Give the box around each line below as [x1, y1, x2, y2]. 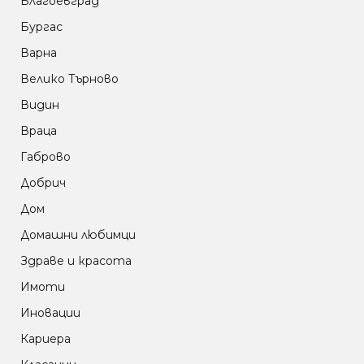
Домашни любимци [20, 227, 136, 243]
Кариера [20, 331, 71, 347]
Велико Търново [20, 71, 119, 87]
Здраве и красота [20, 253, 132, 269]
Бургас [20, 19, 63, 35]
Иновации [20, 305, 80, 321]
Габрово [20, 149, 71, 165]
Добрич [20, 175, 66, 191]
